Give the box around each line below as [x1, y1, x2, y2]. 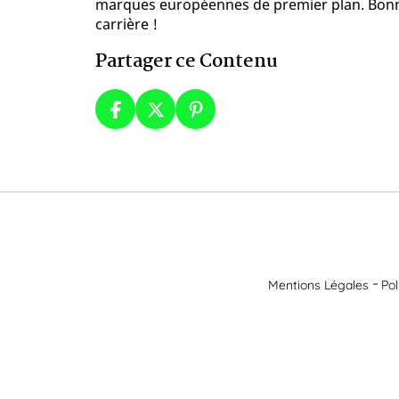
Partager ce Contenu [95, 46, 278, 77]
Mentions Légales [268, 276, 369, 293]
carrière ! [95, 14, 158, 35]
